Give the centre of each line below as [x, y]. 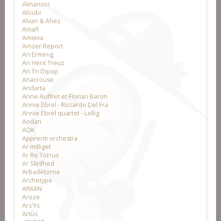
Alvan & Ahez [41, 21]
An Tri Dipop [40, 72]
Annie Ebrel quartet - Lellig [61, 113]
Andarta [34, 88]
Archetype [37, 181]
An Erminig [38, 55]
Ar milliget [37, 147]
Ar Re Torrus [40, 155]
